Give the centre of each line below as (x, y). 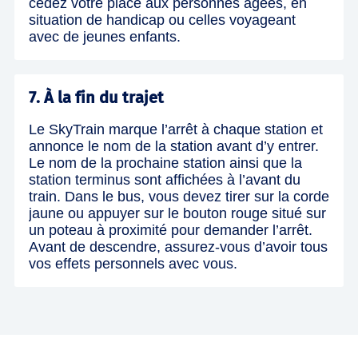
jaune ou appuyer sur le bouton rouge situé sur (177, 213)
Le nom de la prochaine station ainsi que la (165, 163)
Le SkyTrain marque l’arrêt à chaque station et (176, 129)
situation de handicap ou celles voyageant (162, 20)
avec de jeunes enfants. (105, 36)
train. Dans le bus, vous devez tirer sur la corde (179, 196)
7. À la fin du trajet (96, 97)
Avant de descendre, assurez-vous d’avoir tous (178, 247)
